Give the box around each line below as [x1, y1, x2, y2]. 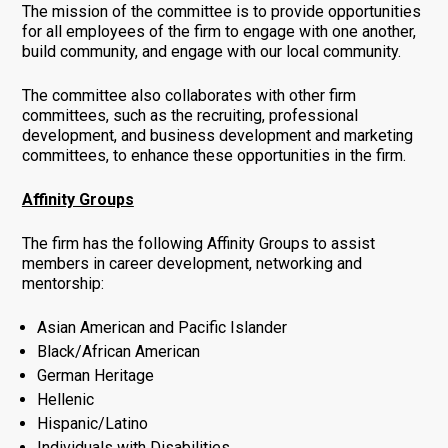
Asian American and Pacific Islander [36, 317, 287, 337]
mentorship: [21, 273, 104, 293]
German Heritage [36, 365, 154, 385]
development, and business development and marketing [21, 125, 413, 145]
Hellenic [36, 389, 94, 409]
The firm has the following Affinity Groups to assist [21, 233, 375, 253]
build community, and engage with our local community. [21, 41, 401, 61]
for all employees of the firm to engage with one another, [21, 21, 416, 41]
